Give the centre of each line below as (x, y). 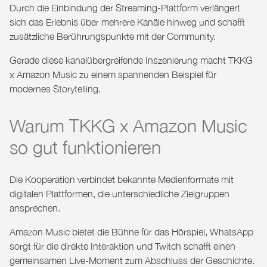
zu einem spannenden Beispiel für (147, 74)
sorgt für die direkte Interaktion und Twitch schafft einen (122, 246)
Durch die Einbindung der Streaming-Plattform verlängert (125, 7)
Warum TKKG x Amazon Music (128, 125)
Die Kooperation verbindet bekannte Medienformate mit (122, 179)
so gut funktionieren (85, 147)
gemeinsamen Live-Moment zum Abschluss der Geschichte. (132, 260)
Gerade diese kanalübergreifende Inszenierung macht (119, 60)
